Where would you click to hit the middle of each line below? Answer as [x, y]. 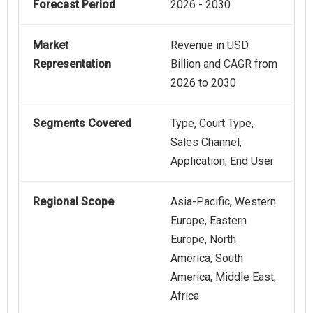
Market [51, 45]
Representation [72, 64]
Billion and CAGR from [224, 64]
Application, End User [222, 161]
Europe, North [203, 240]
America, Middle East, [223, 277]
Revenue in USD [210, 45]
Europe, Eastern [209, 221]
